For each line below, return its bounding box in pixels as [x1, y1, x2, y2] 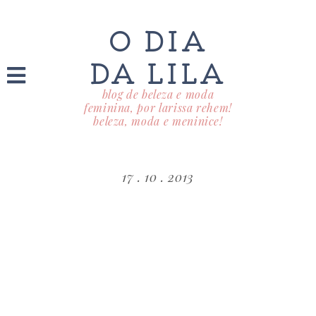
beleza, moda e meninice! [93, 114, 223, 129]
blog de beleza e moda [102, 87, 214, 102]
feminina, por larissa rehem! [83, 100, 233, 116]
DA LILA [90, 51, 226, 92]
